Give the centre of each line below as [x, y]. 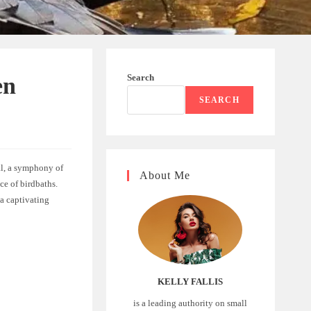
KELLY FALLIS [191, 281]
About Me [165, 175]
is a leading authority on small [191, 303]
